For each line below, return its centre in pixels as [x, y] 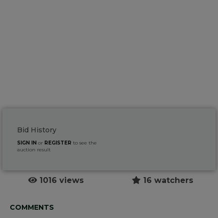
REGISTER [58, 143]
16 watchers [167, 181]
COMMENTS [32, 208]
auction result [34, 150]
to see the [84, 143]
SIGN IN [27, 143]
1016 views [60, 181]
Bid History [37, 130]
